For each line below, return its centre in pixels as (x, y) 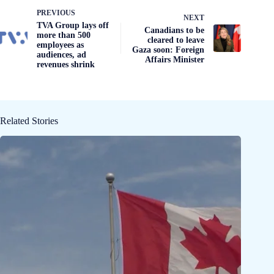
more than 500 (64, 35)
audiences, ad (61, 54)
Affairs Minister (175, 59)
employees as (60, 45)
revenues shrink (66, 64)
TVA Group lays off (73, 25)
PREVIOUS (56, 13)
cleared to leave (176, 40)
